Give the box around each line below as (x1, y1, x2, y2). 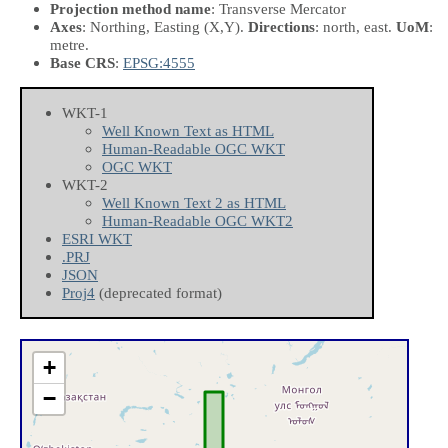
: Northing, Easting (82, 17, 204, 35)
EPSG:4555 (123, 53, 195, 71)
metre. (50, 35, 89, 53)
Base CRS (50, 53, 115, 71)
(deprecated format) (95, 284, 222, 302)
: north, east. (315, 17, 396, 35)
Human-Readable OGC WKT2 (102, 212, 293, 230)
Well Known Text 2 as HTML (102, 194, 286, 212)
